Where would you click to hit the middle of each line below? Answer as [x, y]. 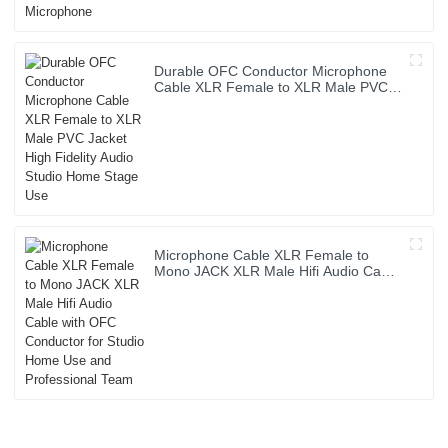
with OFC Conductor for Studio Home [272, 287]
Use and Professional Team [241, 303]
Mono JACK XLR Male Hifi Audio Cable [277, 271]
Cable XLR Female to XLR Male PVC [271, 87]
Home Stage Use [208, 119]
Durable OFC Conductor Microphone [271, 71]
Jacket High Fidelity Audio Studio [258, 103]
